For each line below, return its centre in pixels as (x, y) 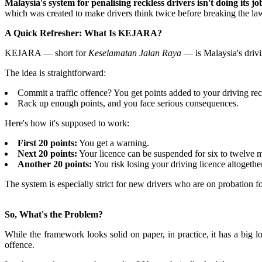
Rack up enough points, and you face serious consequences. (128, 104)
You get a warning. (113, 143)
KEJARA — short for (46, 53)
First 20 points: (47, 143)
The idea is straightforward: (55, 73)
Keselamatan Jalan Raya (135, 53)
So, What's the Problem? (54, 215)
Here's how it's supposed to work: (67, 123)
